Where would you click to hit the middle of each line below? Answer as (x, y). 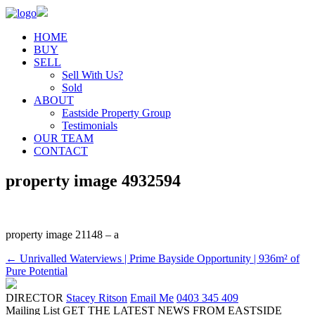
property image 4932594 (93, 180)
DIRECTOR (34, 297)
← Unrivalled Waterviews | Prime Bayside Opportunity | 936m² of (153, 258)
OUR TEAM (64, 138)
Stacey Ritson (97, 297)
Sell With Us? (92, 75)
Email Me (152, 297)
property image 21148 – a (62, 234)
